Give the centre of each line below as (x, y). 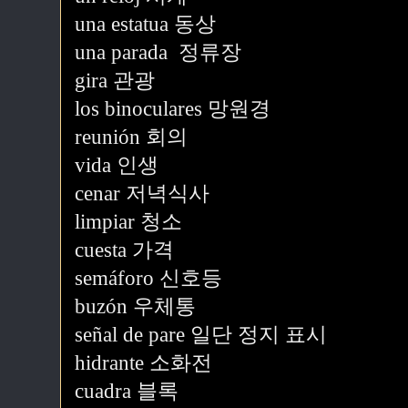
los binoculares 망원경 (173, 109)
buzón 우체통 (135, 306)
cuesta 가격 (124, 250)
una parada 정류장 (158, 52)
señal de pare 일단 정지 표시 (201, 335)
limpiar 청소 (128, 222)
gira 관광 (115, 81)
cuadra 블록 (127, 391)
